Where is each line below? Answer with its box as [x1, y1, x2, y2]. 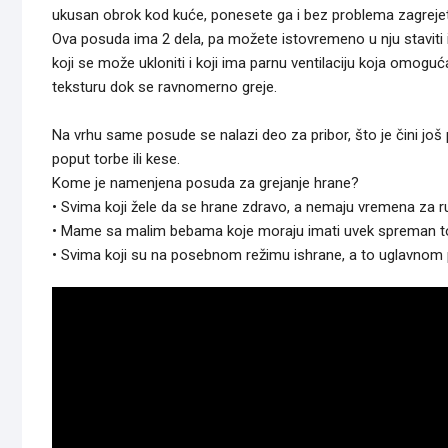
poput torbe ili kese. [52, 150, 180, 169]
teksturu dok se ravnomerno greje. [52, 78, 277, 97]
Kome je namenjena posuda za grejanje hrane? [52, 174, 359, 193]
